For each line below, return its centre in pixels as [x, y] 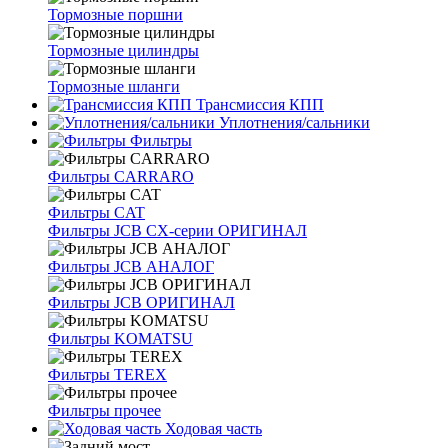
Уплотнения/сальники [292, 122]
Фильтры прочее [104, 410]
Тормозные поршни [115, 14]
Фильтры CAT [96, 212]
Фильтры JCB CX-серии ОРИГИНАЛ [177, 230]
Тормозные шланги [114, 86]
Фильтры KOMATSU [120, 338]
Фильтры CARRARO [121, 176]
